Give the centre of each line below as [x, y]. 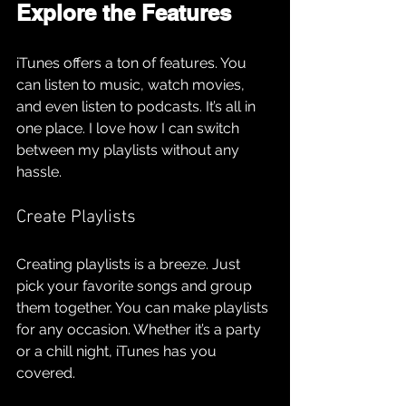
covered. [46, 373]
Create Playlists [76, 218]
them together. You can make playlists [144, 308]
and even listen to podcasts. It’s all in [138, 107]
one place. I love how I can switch [130, 129]
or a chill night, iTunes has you [118, 352]
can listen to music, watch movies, [132, 85]
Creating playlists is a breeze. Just [130, 265]
